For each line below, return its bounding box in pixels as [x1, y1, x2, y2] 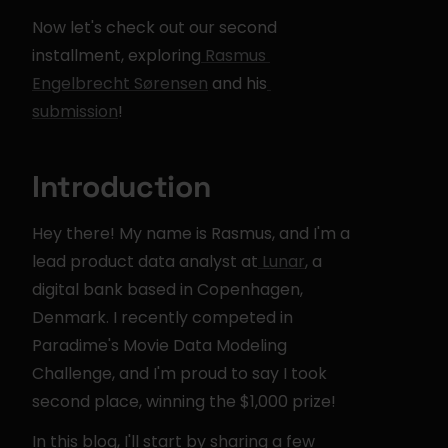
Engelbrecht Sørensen [32, 72, 208, 95]
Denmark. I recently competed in [32, 306, 293, 329]
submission [32, 100, 118, 123]
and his [208, 72, 267, 95]
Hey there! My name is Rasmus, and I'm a [32, 222, 350, 245]
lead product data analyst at [32, 250, 258, 273]
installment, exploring [32, 44, 201, 67]
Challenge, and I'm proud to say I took [32, 362, 327, 385]
